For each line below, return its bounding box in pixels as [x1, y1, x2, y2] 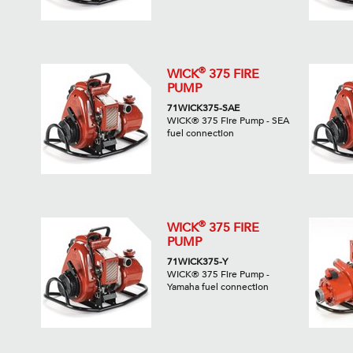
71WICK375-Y [166, 255, 228, 269]
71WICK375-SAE [166, 102, 240, 115]
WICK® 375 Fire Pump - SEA [166, 114, 289, 128]
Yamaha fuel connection [166, 281, 269, 294]
